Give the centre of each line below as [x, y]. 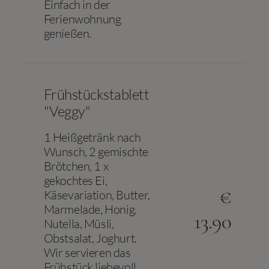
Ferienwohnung [82, 19]
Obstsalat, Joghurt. [90, 238]
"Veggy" [67, 111]
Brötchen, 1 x [76, 166]
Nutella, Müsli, [79, 224]
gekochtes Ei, [75, 180]
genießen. [67, 33]
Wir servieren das [87, 252]
